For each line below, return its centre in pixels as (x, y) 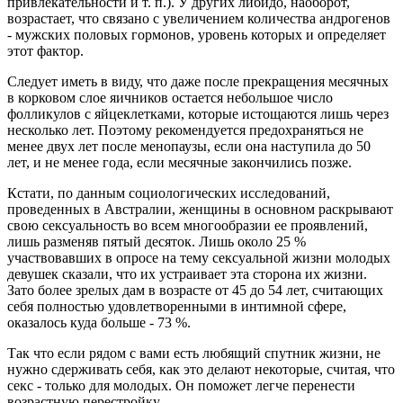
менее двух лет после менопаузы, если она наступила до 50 (189, 146)
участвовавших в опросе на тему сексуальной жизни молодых (199, 257)
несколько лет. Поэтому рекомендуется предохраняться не (185, 130)
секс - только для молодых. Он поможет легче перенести (181, 385)
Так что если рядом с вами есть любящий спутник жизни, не (194, 353)
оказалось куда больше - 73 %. (99, 322)
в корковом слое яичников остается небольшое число (170, 97)
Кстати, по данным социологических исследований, (169, 193)
